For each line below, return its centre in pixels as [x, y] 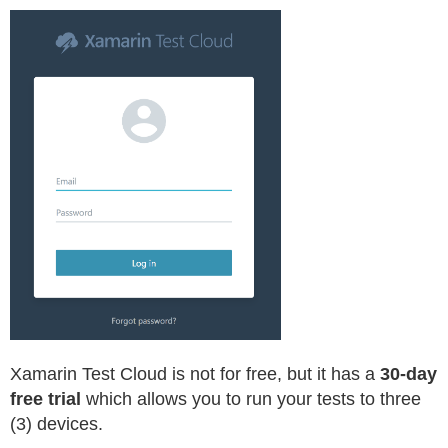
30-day [408, 374]
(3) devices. [56, 424]
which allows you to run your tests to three [251, 399]
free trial [45, 399]
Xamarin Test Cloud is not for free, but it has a [195, 374]
